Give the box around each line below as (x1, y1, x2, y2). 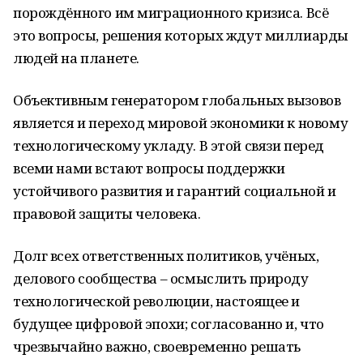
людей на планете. (13, 49, 139, 67)
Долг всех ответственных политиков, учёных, (13, 246, 319, 265)
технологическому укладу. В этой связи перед (13, 136, 324, 155)
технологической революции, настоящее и (13, 292, 301, 310)
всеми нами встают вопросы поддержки (13, 159, 285, 177)
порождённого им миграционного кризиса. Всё (13, 3, 329, 22)
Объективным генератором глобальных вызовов (13, 91, 341, 109)
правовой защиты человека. (13, 204, 201, 223)
